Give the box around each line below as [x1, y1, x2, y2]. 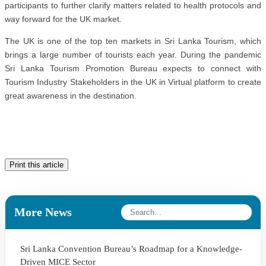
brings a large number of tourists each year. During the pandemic [5, 50, 261, 59]
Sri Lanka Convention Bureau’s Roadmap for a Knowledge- [20, 244, 242, 254]
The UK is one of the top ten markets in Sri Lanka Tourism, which [5, 36, 261, 46]
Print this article [9, 160, 64, 169]
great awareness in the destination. [5, 91, 137, 100]
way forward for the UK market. [5, 14, 122, 24]
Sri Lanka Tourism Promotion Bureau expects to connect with [5, 64, 261, 73]
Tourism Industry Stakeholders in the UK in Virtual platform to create [5, 77, 261, 87]
